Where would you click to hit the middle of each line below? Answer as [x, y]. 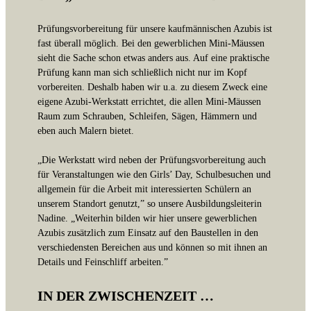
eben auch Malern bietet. [86, 130]
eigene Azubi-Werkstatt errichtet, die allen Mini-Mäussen [149, 101]
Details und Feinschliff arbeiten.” [103, 261]
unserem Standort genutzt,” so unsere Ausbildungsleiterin [150, 203]
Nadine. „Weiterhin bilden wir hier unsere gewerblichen [147, 218]
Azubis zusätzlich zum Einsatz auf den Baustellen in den [148, 232]
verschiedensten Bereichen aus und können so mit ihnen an [152, 247]
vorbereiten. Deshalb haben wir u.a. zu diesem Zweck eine [152, 86]
